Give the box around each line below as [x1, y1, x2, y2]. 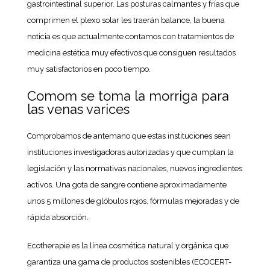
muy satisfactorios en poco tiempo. [27, 64, 151, 74]
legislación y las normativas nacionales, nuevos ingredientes [27, 164, 242, 173]
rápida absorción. [27, 213, 89, 222]
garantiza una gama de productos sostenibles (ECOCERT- [27, 257, 231, 266]
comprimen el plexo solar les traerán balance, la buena [27, 16, 225, 25]
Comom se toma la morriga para [27, 88, 229, 104]
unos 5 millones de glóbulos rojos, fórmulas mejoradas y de [27, 196, 239, 206]
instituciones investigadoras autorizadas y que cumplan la [27, 148, 234, 157]
